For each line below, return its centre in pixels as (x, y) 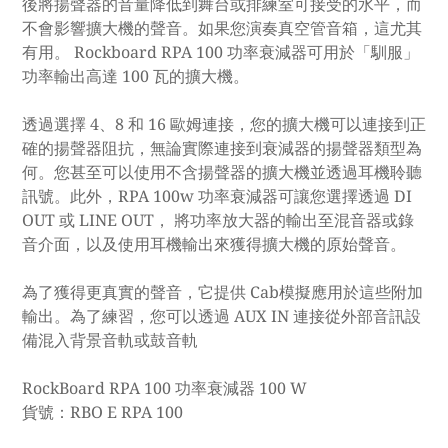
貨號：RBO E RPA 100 (102, 412)
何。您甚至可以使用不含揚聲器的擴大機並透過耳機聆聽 (222, 172)
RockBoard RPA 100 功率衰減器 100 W (164, 388)
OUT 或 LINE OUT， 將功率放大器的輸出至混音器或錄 (218, 220)
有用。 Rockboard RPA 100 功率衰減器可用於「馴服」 (220, 52)
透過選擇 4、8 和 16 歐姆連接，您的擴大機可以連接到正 (224, 124)
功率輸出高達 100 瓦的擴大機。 (135, 76)
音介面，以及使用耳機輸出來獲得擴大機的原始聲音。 (214, 244)
